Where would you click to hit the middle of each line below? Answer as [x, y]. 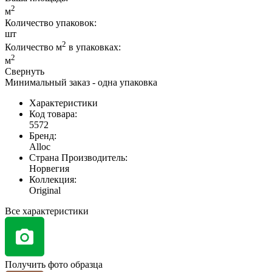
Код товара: [53, 114]
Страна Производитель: [78, 158]
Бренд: [43, 136]
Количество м [33, 47]
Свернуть [25, 72]
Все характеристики [47, 211]
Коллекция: [53, 180]
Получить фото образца [54, 265]
